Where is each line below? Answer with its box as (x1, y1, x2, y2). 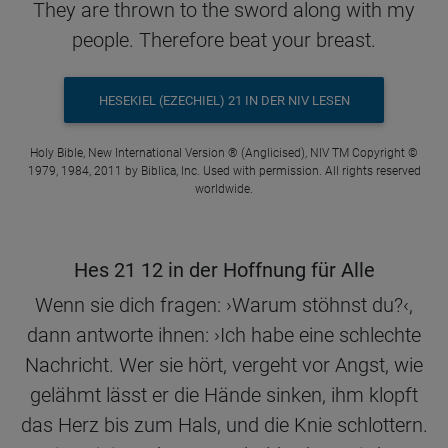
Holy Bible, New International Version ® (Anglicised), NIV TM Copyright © (30, 146, 418, 161)
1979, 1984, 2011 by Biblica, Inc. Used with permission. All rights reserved (27, 164, 421, 179)
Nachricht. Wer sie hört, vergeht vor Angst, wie (25, 353, 423, 378)
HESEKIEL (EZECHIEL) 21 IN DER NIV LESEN (98, 92, 350, 108)
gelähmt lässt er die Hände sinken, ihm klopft (30, 383, 418, 408)
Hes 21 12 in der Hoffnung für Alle (73, 258, 375, 283)
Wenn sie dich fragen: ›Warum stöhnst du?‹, (35, 293, 413, 318)
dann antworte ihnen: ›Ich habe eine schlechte (27, 323, 421, 348)
